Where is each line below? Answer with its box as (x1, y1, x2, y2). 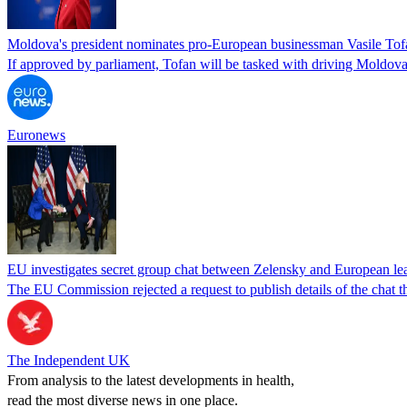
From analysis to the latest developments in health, (7, 372, 294, 388)
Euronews (7, 126, 65, 143)
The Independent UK (7, 352, 130, 368)
